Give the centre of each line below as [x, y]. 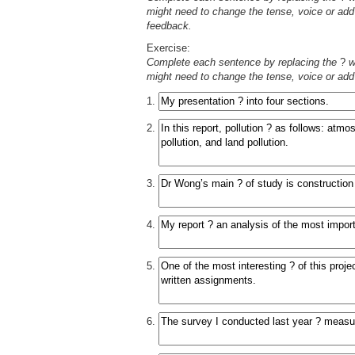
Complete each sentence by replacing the [243, 62]
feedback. [169, 26]
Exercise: [168, 48]
